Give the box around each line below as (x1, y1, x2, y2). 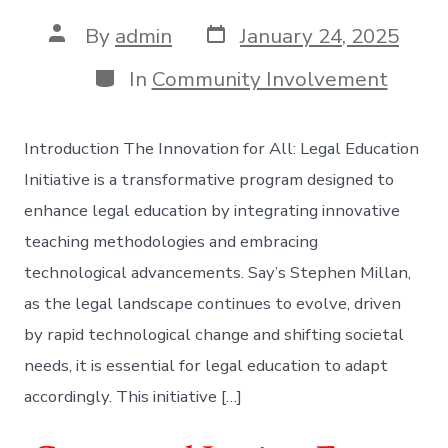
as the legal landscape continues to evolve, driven (24, 291, 402, 315)
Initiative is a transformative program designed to (24, 167, 395, 191)
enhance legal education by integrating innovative (24, 198, 401, 222)
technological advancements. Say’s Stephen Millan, (24, 260, 416, 284)
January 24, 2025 (240, 21, 399, 50)
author (48, 39, 112, 68)
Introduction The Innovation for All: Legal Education (24, 136, 420, 160)
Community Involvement (151, 64, 388, 93)
